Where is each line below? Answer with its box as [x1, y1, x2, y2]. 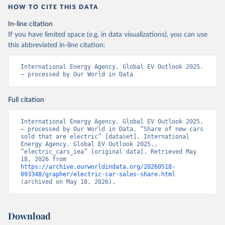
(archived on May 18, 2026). [21, 178, 116, 185]
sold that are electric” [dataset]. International [21, 133, 189, 140]
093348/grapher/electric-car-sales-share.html [21, 171, 175, 178]
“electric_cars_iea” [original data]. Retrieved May [21, 148, 196, 155]
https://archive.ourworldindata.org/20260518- [21, 163, 175, 170]
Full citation [8, 96, 44, 103]
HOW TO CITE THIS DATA [8, 4, 99, 10]
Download [8, 210, 51, 222]
